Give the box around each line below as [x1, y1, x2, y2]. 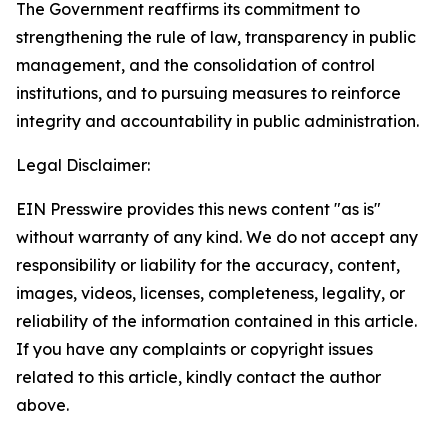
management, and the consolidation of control [16, 55, 375, 75]
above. [16, 395, 69, 415]
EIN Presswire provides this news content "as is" [16, 199, 381, 219]
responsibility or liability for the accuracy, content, [16, 255, 400, 275]
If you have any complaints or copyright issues [16, 339, 373, 359]
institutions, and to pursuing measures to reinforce [16, 83, 401, 103]
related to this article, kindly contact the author [16, 367, 381, 387]
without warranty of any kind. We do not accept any [16, 227, 418, 247]
